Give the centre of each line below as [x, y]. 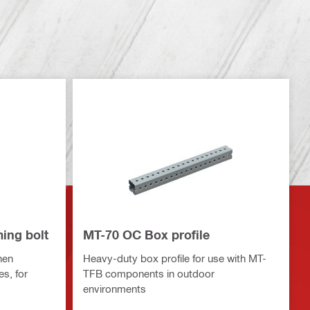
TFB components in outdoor [148, 274]
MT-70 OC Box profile [146, 235]
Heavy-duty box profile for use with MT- [174, 258]
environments [114, 289]
